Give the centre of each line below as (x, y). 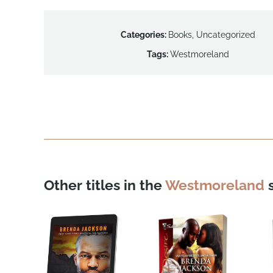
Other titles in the (105, 185)
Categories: (145, 34)
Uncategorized (226, 34)
